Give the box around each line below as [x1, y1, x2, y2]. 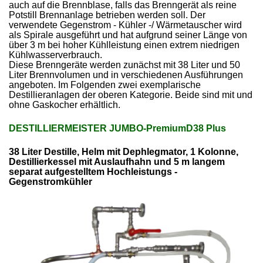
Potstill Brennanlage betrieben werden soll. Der [9, 9, 206, 20]
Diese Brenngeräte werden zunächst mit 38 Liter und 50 [9, 59, 241, 70]
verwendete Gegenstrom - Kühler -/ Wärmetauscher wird [9, 19, 242, 30]
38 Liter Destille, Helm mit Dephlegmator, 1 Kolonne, [9, 147, 239, 157]
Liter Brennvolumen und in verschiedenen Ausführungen [9, 69, 244, 80]
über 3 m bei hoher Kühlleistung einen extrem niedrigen [9, 39, 240, 50]
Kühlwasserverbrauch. [9, 49, 103, 60]
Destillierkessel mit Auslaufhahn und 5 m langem [9, 157, 225, 167]
